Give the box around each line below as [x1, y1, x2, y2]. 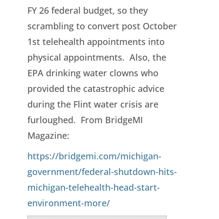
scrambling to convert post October [27, 20, 177, 32]
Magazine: [27, 129, 69, 141]
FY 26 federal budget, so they [27, 4, 148, 16]
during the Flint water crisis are [27, 98, 158, 110]
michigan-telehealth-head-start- [27, 181, 160, 193]
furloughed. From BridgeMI [27, 113, 143, 126]
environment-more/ [27, 197, 110, 209]
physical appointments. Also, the [27, 51, 166, 63]
